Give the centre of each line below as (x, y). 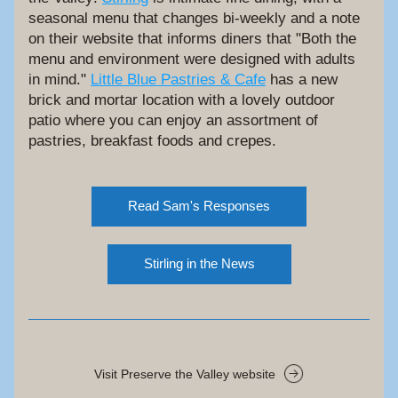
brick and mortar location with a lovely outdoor (182, 100)
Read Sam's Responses (199, 206)
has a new (302, 80)
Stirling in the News (199, 263)
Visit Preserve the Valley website (185, 374)
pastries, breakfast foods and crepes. (155, 141)
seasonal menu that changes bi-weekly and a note (194, 18)
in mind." (60, 80)
